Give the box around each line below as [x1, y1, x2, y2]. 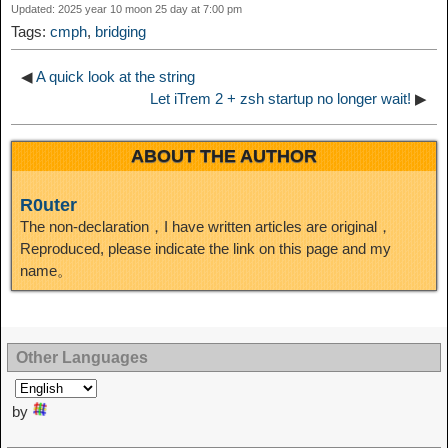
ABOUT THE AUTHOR [131, 146, 317, 167]
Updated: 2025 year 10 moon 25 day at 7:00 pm [11, 3, 242, 16]
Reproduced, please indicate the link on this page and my [20, 240, 391, 258]
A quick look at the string [36, 68, 195, 86]
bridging [95, 23, 146, 41]
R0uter [20, 195, 77, 216]
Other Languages [16, 349, 148, 367]
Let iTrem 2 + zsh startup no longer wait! [150, 90, 411, 108]
